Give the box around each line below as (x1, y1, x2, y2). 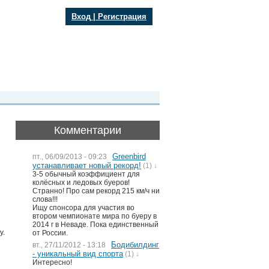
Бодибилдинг (111, 240, 159, 249)
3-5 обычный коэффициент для (32, 170, 140, 178)
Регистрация (98, 12, 147, 21)
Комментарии (54, 124, 121, 136)
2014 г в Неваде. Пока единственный (32, 220, 159, 229)
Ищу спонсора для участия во (32, 204, 134, 212)
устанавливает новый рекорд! (32, 161, 141, 170)
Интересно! (32, 258, 72, 267)
